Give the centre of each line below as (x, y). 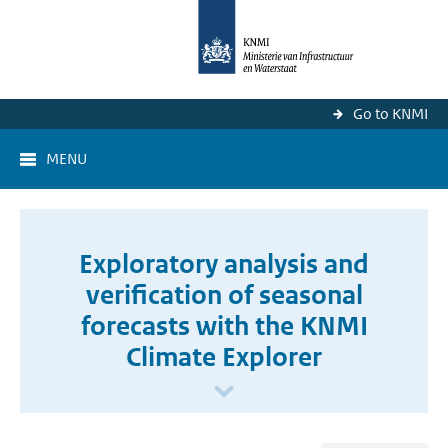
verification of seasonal (224, 295)
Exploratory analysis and (224, 264)
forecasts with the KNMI (224, 326)
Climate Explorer (224, 357)
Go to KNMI (390, 113)
